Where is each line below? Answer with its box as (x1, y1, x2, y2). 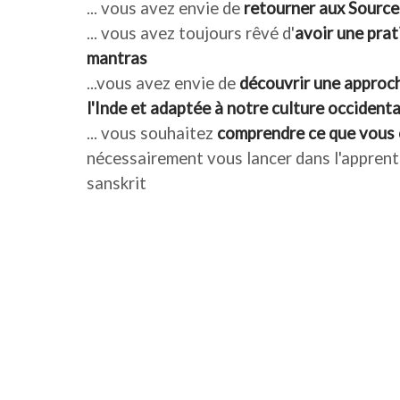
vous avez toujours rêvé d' (97, 22, 295, 43)
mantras (87, 47, 151, 68)
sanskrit (87, 172, 146, 193)
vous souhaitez (97, 122, 217, 143)
